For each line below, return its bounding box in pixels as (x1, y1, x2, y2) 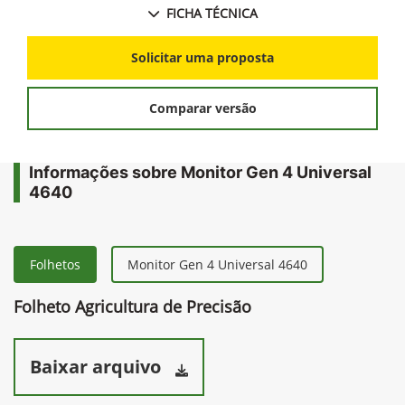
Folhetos (30, 255, 80, 273)
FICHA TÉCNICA (165, 4, 258, 22)
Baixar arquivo (30, 353, 161, 379)
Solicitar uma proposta (131, 49, 274, 67)
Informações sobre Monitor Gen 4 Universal (29, 162, 372, 182)
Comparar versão (148, 99, 257, 118)
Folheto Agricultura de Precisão (14, 295, 251, 317)
